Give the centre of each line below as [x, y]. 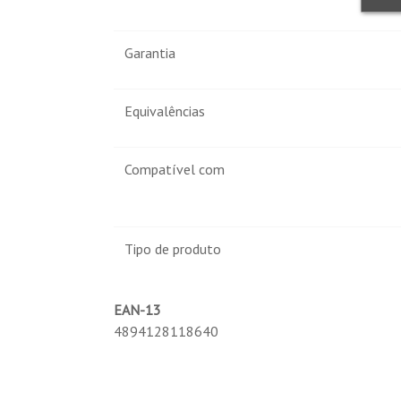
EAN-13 [137, 310]
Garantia [150, 53]
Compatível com [175, 170]
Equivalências [165, 111]
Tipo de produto [173, 249]
